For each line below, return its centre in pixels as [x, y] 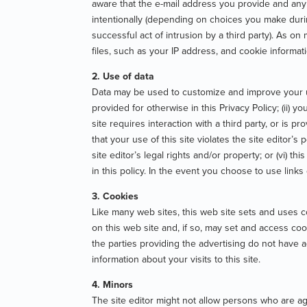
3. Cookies [115, 196]
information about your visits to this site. [176, 259]
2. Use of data [123, 76]
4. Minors [113, 284]
